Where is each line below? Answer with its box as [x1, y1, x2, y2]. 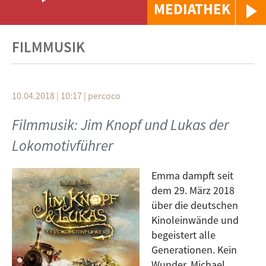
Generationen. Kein [151, 243, 237, 256]
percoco [88, 90, 121, 102]
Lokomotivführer [12, 136, 113, 155]
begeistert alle [151, 228, 216, 242]
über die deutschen [151, 198, 238, 212]
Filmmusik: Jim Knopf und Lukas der [12, 115, 229, 134]
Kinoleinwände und [151, 213, 239, 227]
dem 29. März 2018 [151, 183, 235, 197]
